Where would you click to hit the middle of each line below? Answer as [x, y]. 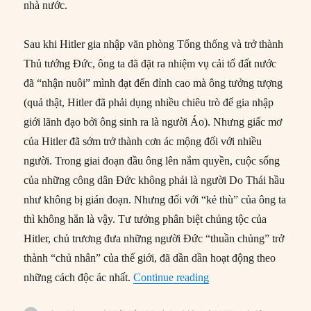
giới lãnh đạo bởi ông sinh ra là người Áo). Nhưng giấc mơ [153, 121]
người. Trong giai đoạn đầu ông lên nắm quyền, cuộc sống [152, 160]
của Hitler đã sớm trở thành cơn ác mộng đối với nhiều [143, 141]
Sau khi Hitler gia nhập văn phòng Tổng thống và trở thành [154, 44]
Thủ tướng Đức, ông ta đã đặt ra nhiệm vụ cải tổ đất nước [150, 63]
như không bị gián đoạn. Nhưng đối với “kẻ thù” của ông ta [155, 199]
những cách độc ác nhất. [79, 277]
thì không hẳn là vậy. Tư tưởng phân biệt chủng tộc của [145, 219]
